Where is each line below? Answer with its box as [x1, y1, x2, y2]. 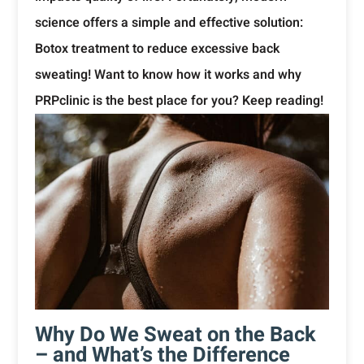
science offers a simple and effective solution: [34, 12, 303, 32]
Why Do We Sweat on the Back [34, 318, 316, 350]
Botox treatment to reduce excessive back [34, 38, 279, 58]
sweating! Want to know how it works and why [34, 64, 301, 84]
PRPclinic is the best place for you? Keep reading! [34, 90, 323, 110]
